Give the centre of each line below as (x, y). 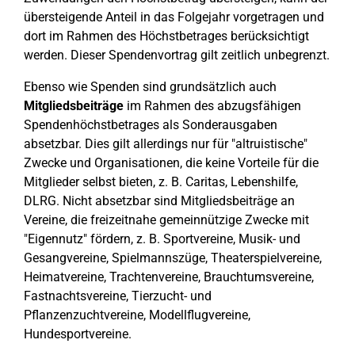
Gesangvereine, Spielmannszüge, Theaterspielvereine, (173, 258)
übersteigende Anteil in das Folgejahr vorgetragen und (174, 17)
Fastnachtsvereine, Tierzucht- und (118, 296)
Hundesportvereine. (78, 334)
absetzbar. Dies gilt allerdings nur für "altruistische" (166, 144)
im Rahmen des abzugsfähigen (212, 106)
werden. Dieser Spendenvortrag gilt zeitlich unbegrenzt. (177, 55)
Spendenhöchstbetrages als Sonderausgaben (151, 125)
